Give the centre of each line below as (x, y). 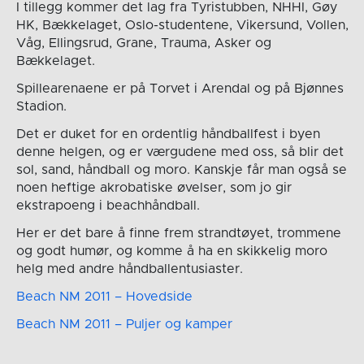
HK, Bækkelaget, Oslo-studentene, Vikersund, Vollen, (182, 25)
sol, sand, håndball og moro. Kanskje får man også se (181, 169)
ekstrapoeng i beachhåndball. (108, 205)
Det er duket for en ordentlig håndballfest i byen (168, 134)
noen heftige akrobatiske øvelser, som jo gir (154, 187)
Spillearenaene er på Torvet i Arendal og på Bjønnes (180, 88)
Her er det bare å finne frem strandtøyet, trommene (178, 233)
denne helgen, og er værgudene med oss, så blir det (180, 152)
